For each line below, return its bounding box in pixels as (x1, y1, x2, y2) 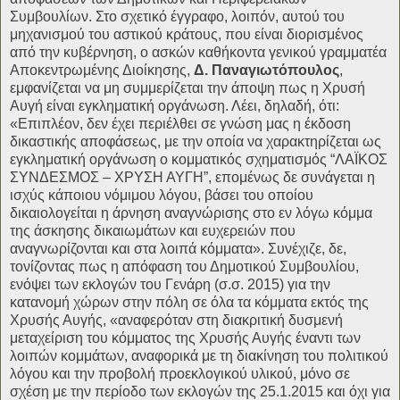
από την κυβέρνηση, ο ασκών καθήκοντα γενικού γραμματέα (10, 45, 387, 61)
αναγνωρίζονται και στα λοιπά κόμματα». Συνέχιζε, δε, (10, 241, 346, 257)
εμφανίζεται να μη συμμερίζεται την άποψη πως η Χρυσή (10, 80, 365, 96)
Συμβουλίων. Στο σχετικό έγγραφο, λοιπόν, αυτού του (10, 9, 345, 25)
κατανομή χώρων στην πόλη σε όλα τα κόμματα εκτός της (10, 295, 369, 311)
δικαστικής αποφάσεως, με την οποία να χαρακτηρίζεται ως (10, 134, 381, 150)
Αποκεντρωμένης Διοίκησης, (10, 62, 194, 79)
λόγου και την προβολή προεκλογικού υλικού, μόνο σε (10, 366, 350, 382)
